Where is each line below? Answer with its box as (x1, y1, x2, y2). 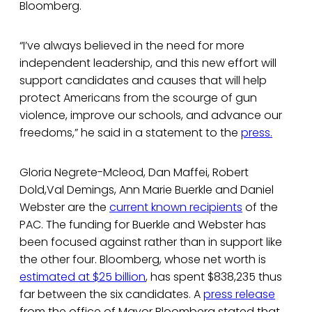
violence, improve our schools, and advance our (19, 107, 282, 124)
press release (203, 286, 275, 303)
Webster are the (19, 199, 109, 216)
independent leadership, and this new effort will (19, 55, 276, 72)
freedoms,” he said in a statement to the (19, 125, 241, 141)
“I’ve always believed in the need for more (19, 38, 244, 54)
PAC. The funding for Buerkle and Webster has (19, 217, 266, 233)
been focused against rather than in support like (19, 234, 282, 251)
